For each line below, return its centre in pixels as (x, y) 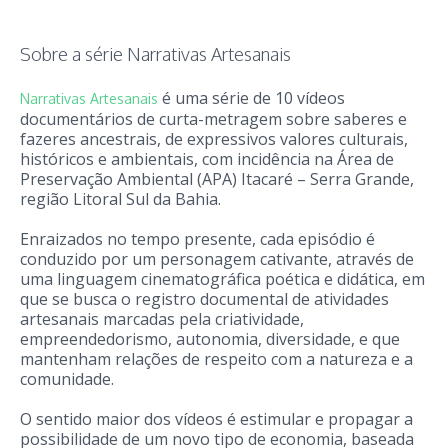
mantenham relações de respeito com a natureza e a (216, 358)
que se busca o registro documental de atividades (204, 298)
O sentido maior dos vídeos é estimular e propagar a (216, 418)
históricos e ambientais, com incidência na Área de (207, 158)
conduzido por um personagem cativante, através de (217, 258)
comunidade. (67, 378)
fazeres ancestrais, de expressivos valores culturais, (214, 138)
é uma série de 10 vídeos (251, 97)
